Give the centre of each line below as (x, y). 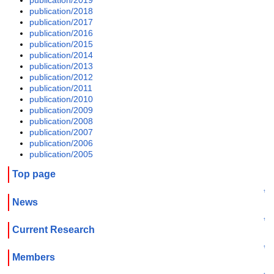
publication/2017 (61, 22)
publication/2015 (61, 44)
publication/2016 (61, 33)
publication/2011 (61, 88)
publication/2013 (61, 66)
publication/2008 (61, 121)
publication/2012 (61, 77)
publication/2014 (61, 55)
